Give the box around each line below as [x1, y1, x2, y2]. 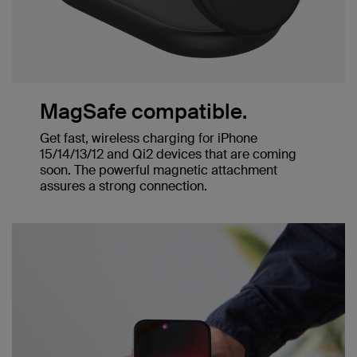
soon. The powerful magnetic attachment [40, 161, 277, 178]
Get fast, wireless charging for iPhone [40, 129, 257, 147]
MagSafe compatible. [40, 97, 247, 125]
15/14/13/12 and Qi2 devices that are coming [40, 145, 296, 163]
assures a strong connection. [40, 177, 207, 194]
